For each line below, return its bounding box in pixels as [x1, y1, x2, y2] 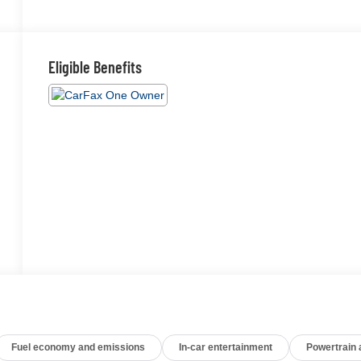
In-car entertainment [179, 341, 273, 353]
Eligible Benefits [48, 56, 143, 77]
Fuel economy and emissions [11, 341, 146, 353]
